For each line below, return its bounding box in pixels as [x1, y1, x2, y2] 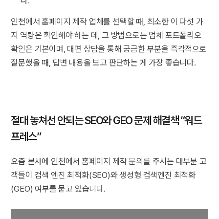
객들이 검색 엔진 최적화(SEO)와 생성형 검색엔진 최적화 [11, 170, 196, 180]
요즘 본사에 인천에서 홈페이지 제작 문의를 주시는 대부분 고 [11, 156, 207, 166]
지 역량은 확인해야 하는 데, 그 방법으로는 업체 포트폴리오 [11, 30, 201, 40]
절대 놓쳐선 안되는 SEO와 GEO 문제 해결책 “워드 [11, 113, 202, 127]
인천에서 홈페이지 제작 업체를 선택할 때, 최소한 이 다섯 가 [11, 16, 203, 26]
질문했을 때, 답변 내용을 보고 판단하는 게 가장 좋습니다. [11, 57, 196, 67]
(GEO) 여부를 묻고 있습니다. [11, 183, 108, 194]
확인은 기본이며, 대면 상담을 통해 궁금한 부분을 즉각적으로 [11, 44, 207, 54]
